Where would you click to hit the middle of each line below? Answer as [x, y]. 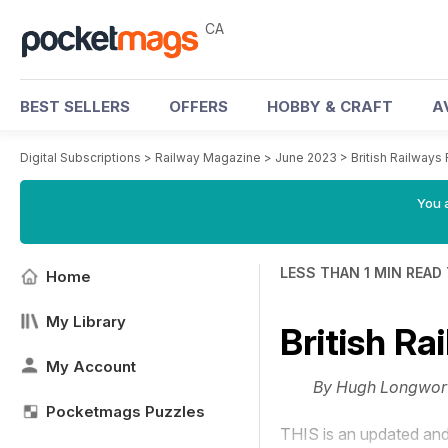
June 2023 [306, 157]
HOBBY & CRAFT [330, 106]
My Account [91, 366]
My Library [86, 321]
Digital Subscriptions [80, 157]
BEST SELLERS [75, 106]
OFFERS [198, 106]
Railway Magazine [208, 157]
